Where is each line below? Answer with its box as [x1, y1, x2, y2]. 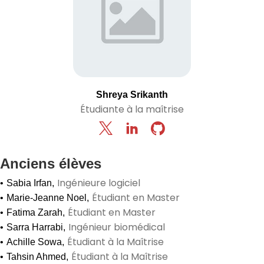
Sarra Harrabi [6, 222, 63, 232]
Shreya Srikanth [96, 90, 168, 100]
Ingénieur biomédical [68, 220, 165, 234]
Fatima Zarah [6, 207, 62, 217]
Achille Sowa [6, 237, 62, 247]
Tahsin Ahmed [6, 252, 66, 262]
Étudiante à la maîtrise [80, 103, 184, 116]
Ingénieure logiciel [57, 176, 140, 190]
